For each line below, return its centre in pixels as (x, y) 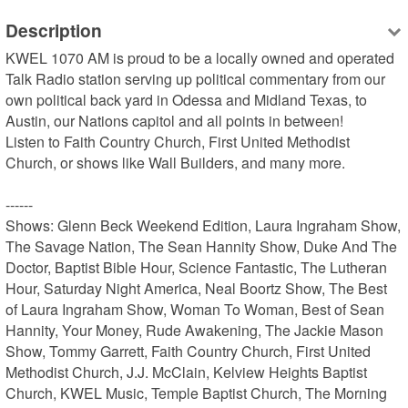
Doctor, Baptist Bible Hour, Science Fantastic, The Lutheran (197, 268)
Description (54, 30)
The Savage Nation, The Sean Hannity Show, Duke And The (202, 247)
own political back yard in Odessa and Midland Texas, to (187, 100)
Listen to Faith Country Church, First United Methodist (178, 142)
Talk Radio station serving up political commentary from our (196, 79)
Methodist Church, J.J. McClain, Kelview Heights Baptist (187, 372)
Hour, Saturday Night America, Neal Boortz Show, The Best (197, 289)
